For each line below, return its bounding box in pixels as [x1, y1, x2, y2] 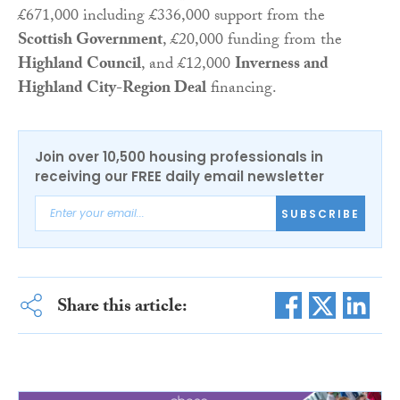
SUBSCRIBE [281, 205, 360, 221]
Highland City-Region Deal [18, 76, 206, 104]
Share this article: [56, 293, 187, 324]
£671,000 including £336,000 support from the [18, 4, 325, 32]
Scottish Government [18, 28, 162, 56]
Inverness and [235, 52, 329, 80]
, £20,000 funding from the [162, 28, 342, 56]
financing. [206, 76, 277, 104]
